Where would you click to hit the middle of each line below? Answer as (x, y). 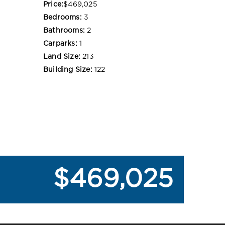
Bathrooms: (64, 30)
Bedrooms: (63, 17)
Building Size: (68, 70)
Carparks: (60, 43)
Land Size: (62, 57)
